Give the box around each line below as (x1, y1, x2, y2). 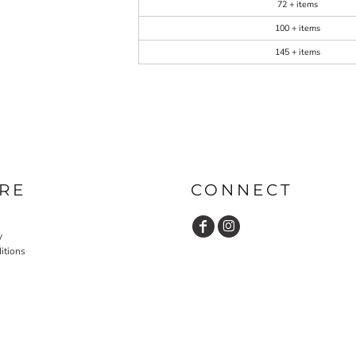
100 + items (274, 22, 320, 34)
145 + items (274, 46, 320, 58)
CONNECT (191, 180, 292, 199)
